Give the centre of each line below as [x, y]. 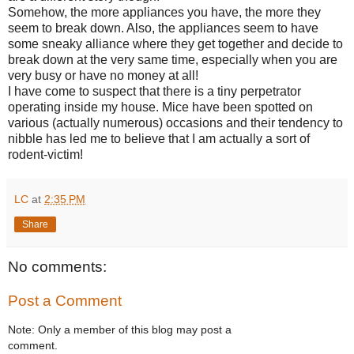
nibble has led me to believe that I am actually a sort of [159, 138]
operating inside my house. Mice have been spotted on [160, 107]
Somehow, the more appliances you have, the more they [164, 12]
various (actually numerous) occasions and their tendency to [175, 122]
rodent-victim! [45, 154]
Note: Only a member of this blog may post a [120, 329]
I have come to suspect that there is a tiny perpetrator [154, 91]
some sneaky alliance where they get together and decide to [175, 43]
